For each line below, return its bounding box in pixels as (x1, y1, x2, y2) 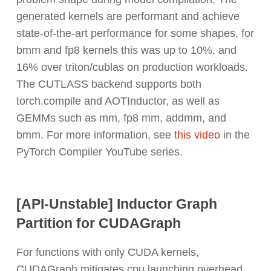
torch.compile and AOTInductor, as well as (16, 95, 220, 108)
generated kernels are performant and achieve (16, 10, 240, 23)
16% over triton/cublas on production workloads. (16, 61, 248, 74)
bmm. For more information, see (16, 129, 174, 142)
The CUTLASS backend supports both (16, 78, 201, 91)
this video (174, 129, 220, 142)
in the (220, 129, 250, 142)
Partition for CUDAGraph (16, 215, 181, 231)
